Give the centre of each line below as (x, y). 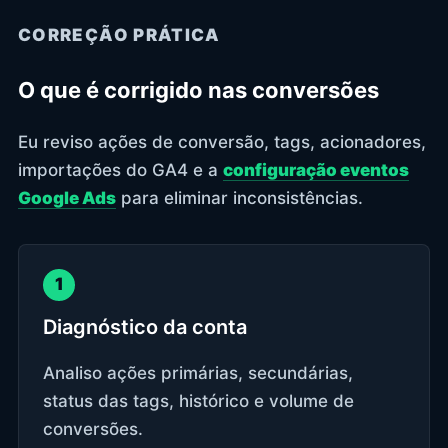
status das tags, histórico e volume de (198, 400)
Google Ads (67, 197)
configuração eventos (316, 169)
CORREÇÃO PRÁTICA (119, 34)
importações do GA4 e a (120, 169)
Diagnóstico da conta (145, 326)
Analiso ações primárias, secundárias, (198, 372)
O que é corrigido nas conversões (198, 89)
